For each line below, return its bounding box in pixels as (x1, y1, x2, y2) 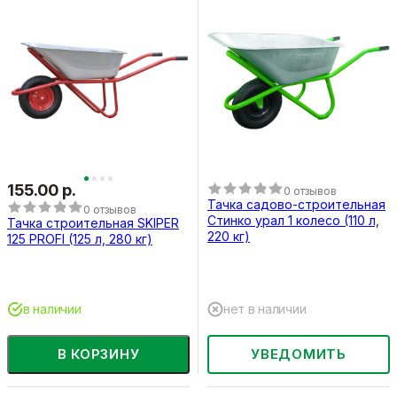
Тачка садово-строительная (207, 196, 385, 212)
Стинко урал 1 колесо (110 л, (207, 212, 379, 228)
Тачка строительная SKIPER (7, 214, 179, 230)
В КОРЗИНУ (57, 346, 140, 363)
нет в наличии (223, 300, 307, 316)
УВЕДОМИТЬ (251, 346, 346, 363)
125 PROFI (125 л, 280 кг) (7, 230, 152, 246)
